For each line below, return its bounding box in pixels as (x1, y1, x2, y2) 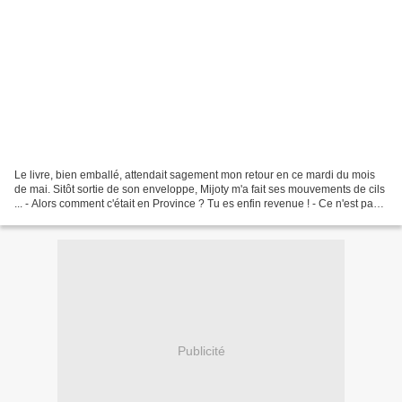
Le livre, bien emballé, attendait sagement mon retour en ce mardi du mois (14, 168, 375, 181)
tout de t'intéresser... (14, 211, 110, 224)
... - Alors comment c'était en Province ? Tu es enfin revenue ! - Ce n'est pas (14, 197, 379, 210)
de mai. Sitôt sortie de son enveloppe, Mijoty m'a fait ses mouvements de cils (14, 182, 385, 196)
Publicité (177, 344, 225, 359)
